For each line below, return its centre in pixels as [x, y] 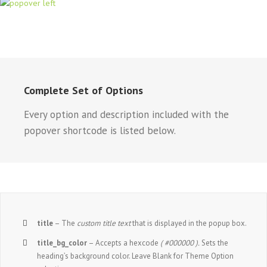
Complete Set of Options [83, 90]
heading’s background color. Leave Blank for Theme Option [136, 256]
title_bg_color [62, 243]
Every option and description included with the [126, 114]
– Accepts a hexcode [124, 243]
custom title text [104, 223]
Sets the [214, 243]
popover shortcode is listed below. [100, 130]
